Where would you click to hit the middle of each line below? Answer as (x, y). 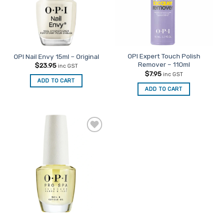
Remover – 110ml (164, 65)
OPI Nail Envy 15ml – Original (56, 56)
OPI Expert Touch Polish (164, 56)
